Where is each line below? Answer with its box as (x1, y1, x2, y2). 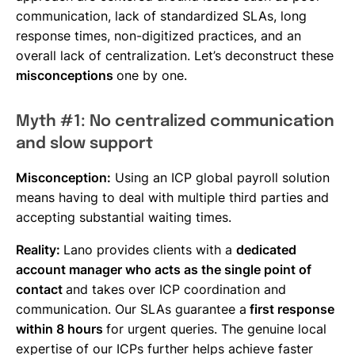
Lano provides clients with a (63, 241, 236, 258)
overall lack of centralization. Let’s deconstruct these (16, 47, 334, 63)
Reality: (16, 241, 63, 258)
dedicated (236, 241, 296, 258)
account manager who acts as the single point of (16, 261, 311, 277)
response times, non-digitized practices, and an (16, 27, 301, 44)
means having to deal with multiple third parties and (16, 189, 329, 205)
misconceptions (16, 67, 116, 83)
